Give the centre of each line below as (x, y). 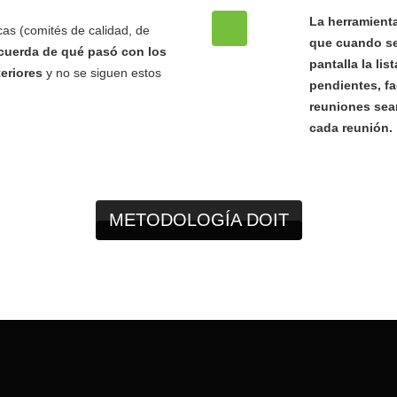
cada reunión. (351, 128)
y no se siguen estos (102, 73)
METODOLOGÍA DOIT (198, 220)
